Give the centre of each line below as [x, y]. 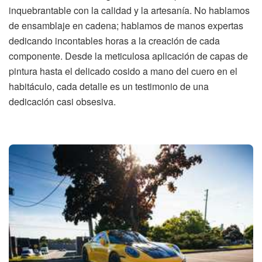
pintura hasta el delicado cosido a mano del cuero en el [123, 71]
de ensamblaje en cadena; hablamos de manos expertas [126, 25]
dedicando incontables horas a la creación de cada [114, 40]
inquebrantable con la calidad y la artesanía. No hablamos [129, 10]
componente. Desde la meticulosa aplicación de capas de [128, 56]
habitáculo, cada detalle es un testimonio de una [109, 86]
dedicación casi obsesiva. [62, 101]
